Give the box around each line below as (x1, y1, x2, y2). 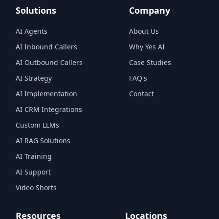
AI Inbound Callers (16, 42, 77, 51)
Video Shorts (16, 183, 57, 192)
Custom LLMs (16, 120, 59, 130)
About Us (129, 26, 159, 36)
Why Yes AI (129, 42, 165, 51)
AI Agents (16, 26, 47, 36)
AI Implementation (16, 89, 77, 98)
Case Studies (129, 58, 171, 67)
